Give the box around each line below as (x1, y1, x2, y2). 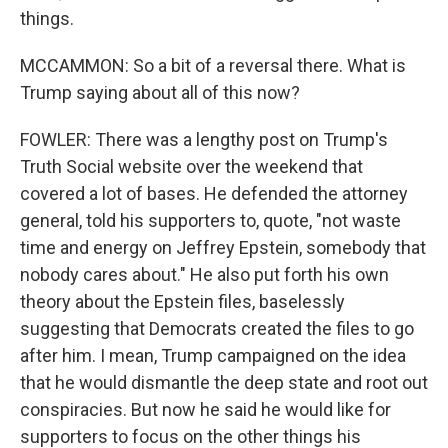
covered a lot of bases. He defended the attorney (20, 183, 408, 204)
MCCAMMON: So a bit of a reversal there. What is (20, 55, 406, 76)
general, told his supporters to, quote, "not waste (20, 210, 401, 231)
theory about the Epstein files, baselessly (20, 291, 345, 312)
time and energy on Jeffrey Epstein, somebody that (20, 237, 426, 258)
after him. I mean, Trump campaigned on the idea (20, 345, 406, 366)
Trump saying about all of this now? (20, 82, 300, 103)
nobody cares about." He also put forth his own (20, 264, 389, 285)
